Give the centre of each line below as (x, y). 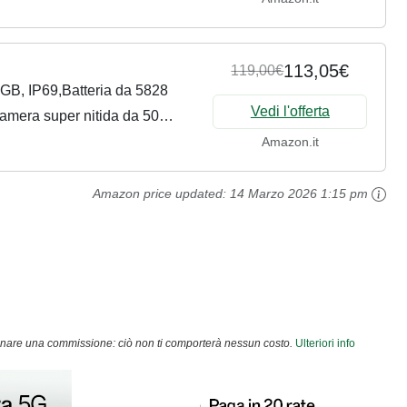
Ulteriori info (325, 344)
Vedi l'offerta (290, 112)
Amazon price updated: (162, 193)
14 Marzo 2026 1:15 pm (299, 193)
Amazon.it (290, 142)
